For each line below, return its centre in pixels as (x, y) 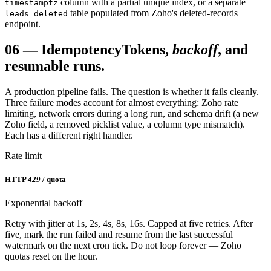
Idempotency (81, 49)
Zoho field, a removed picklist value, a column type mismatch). (125, 124)
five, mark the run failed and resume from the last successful (119, 235)
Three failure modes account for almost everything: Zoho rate (122, 102)
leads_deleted (36, 13)
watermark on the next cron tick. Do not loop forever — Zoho (123, 246)
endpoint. (23, 24)
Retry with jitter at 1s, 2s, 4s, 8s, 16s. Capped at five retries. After (129, 224)
